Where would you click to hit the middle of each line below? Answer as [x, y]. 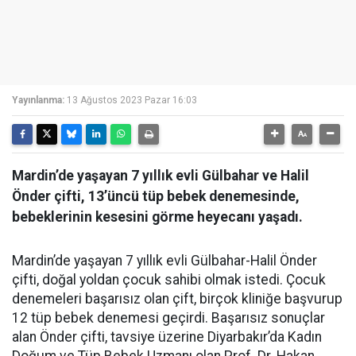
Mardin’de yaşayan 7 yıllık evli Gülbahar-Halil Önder [164, 261]
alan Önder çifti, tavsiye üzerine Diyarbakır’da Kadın [167, 337]
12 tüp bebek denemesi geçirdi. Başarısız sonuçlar [168, 318]
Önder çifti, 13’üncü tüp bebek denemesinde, [156, 196]
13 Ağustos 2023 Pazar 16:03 [132, 100]
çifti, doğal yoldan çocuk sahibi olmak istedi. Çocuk [169, 280]
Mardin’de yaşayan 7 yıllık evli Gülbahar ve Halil [161, 176]
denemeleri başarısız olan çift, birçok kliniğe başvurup [177, 299]
